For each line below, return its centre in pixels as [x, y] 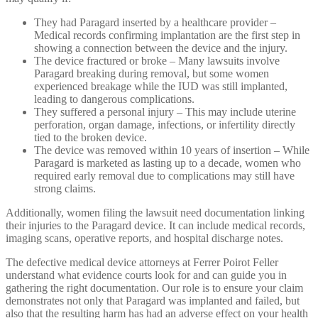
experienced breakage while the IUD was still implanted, [161, 87]
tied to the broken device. [91, 138]
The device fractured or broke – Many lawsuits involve [157, 61]
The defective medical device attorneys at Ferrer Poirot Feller [142, 263]
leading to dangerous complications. [114, 99]
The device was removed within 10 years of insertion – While [172, 150]
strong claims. [65, 189]
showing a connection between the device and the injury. [161, 48]
